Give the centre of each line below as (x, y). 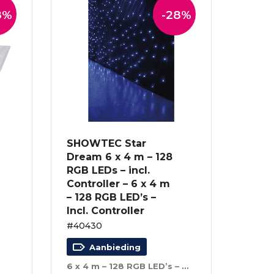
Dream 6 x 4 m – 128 (120, 157)
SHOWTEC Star (107, 143)
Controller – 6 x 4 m (119, 183)
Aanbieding (115, 247)
